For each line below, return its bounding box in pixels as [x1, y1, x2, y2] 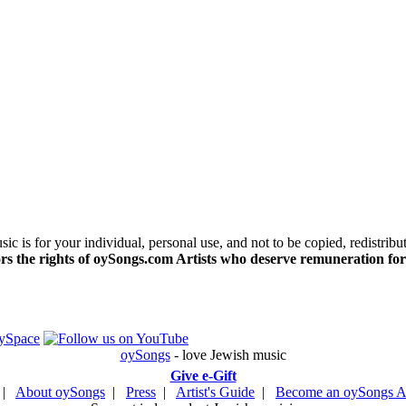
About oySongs [15, 384, 105, 400]
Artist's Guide [176, 384, 255, 400]
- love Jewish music [169, 347, 286, 362]
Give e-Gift [169, 368, 237, 383]
